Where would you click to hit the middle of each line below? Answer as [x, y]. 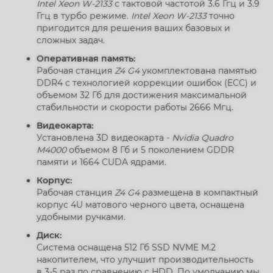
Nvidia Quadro [203, 138]
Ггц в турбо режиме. [84, 16]
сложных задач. [71, 40]
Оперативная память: [86, 58]
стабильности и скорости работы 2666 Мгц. [135, 107]
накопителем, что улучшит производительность [145, 260]
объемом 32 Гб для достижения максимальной [142, 95]
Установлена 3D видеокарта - [104, 138]
